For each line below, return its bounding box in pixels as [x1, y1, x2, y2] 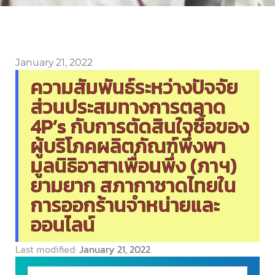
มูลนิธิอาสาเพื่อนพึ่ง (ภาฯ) [30, 151, 237, 181]
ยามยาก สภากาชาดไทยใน [30, 171, 236, 201]
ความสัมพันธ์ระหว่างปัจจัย [30, 72, 238, 103]
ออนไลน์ [30, 210, 95, 240]
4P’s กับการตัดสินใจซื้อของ [30, 112, 249, 142]
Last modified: [15, 241, 79, 257]
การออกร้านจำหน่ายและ [30, 190, 220, 220]
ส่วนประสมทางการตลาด [30, 92, 226, 122]
